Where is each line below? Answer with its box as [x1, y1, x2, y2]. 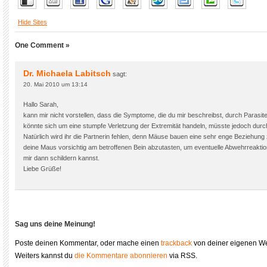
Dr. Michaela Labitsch [23, 69, 111, 78]
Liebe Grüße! [23, 165, 61, 172]
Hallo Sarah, [23, 101, 58, 108]
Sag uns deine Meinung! [15, 220, 95, 228]
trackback [161, 239, 192, 247]
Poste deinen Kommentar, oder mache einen [15, 239, 161, 247]
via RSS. [167, 252, 197, 260]
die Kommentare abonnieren [74, 252, 167, 260]
